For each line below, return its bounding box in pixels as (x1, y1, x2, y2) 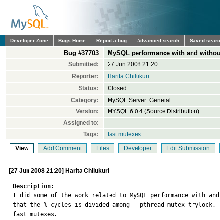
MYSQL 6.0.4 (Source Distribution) (108, 108, 199, 115)
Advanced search (137, 38, 179, 43)
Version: (76, 108, 99, 115)
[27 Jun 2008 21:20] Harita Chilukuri (9, 167, 109, 174)
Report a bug (96, 38, 127, 43)
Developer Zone (10, 38, 48, 43)
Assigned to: (63, 119, 99, 126)
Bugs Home (58, 38, 86, 43)
